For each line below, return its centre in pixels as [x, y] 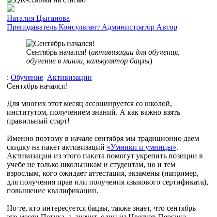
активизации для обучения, [135, 52]
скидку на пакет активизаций [57, 147]
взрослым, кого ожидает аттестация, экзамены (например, [103, 173]
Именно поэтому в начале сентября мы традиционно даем [103, 138]
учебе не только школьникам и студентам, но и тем [91, 164]
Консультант [79, 27]
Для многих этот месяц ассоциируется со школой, [89, 103]
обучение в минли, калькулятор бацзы [88, 61]
